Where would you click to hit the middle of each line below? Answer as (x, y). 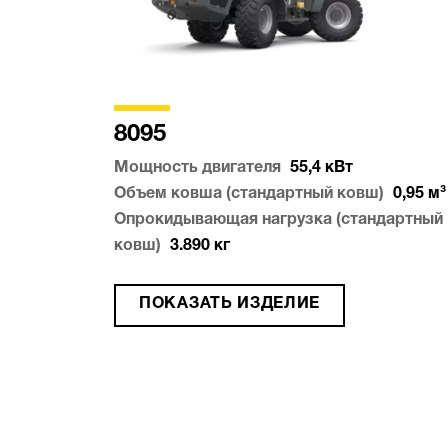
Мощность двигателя (197, 168)
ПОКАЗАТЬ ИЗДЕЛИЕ (230, 304)
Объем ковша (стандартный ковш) (249, 194)
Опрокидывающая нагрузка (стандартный (278, 220)
